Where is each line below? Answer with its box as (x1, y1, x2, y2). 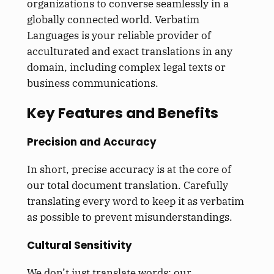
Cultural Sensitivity (26, 237, 132, 253)
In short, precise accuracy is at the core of (26, 163, 231, 177)
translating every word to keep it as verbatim (26, 194, 244, 209)
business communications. (26, 76, 158, 90)
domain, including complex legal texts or (26, 60, 226, 74)
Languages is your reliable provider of (26, 28, 211, 42)
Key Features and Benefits (26, 103, 218, 123)
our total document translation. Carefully (26, 179, 228, 193)
